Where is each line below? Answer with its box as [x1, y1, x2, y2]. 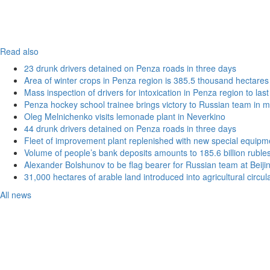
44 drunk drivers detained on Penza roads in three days [24, 122, 236, 134]
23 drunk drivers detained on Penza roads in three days [24, 62, 236, 74]
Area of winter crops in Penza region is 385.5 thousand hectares [24, 74, 269, 86]
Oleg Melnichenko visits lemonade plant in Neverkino [24, 110, 225, 122]
